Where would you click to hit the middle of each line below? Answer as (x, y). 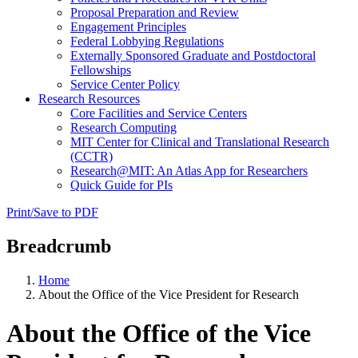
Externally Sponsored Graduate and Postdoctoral (193, 56)
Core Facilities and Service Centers (159, 113)
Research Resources (89, 99)
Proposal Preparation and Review (155, 13)
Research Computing (123, 128)
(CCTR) (91, 157)
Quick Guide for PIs (121, 185)
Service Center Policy (125, 85)
